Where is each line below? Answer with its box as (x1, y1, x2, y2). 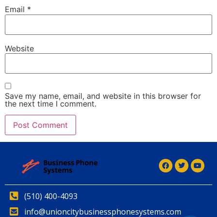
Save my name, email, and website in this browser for (5, 91, 201, 101)
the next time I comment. (5, 99, 96, 109)
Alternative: (5, 143, 46, 154)
